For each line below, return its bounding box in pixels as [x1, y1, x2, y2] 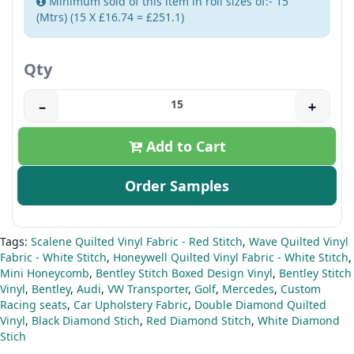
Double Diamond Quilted [194, 297, 326, 313]
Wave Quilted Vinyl [249, 234, 348, 250]
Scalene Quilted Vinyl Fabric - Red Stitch [31, 234, 243, 250]
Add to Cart [141, 137, 226, 156]
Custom [281, 281, 321, 297]
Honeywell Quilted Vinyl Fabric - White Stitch [113, 250, 348, 265]
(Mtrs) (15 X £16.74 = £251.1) [36, 9, 184, 25]
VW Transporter [107, 281, 188, 297]
